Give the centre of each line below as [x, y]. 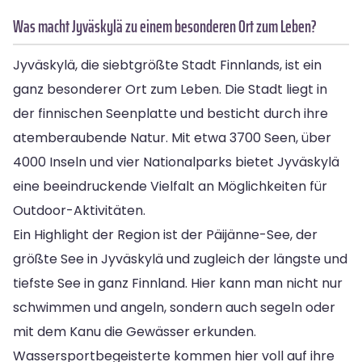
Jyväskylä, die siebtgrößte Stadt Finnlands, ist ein [167, 65]
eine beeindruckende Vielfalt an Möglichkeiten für [170, 186]
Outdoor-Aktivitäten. [79, 210]
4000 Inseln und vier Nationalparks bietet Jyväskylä [176, 162]
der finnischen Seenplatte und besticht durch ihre [170, 113]
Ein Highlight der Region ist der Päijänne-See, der [165, 234]
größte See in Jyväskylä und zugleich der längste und [180, 259]
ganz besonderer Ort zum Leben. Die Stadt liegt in [170, 89]
